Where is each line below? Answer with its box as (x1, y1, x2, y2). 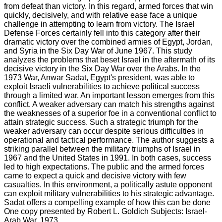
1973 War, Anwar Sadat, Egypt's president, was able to (4, 73, 195, 82)
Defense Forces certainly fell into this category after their (4, 28, 200, 37)
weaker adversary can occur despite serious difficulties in (4, 126, 204, 135)
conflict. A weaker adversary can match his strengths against (4, 100, 214, 109)
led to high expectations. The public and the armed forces (4, 162, 204, 171)
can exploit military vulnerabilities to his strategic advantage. (4, 189, 214, 198)
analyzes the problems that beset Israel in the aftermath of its (4, 55, 215, 64)
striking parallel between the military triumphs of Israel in (4, 144, 200, 153)
